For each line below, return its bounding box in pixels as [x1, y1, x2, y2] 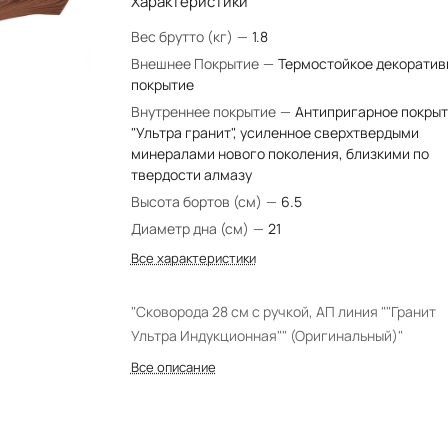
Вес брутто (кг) [130, 27, 236, 46]
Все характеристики [130, 249, 256, 267]
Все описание [130, 358, 216, 376]
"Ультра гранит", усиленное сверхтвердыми [130, 123, 419, 142]
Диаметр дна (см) [130, 219, 252, 238]
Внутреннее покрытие [130, 102, 279, 121]
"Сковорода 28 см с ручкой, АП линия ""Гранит [130, 302, 436, 321]
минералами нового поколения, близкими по [130, 144, 429, 163]
